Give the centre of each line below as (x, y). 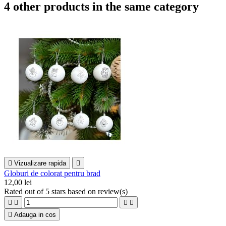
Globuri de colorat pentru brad (52, 174)
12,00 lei (18, 183)
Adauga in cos (35, 215)
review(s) (113, 192)
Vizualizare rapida (40, 163)
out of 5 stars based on (61, 192)
